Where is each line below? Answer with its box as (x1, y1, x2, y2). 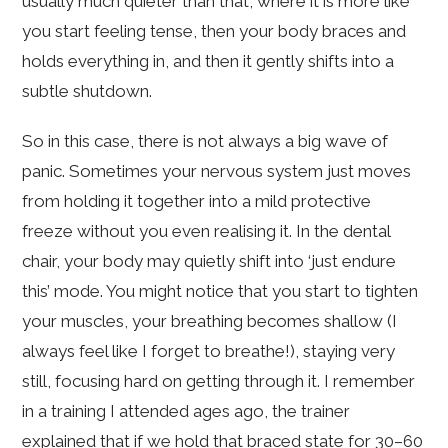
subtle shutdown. (22, 81, 153, 102)
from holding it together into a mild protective (22, 191, 372, 212)
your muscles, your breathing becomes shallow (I (22, 311, 398, 332)
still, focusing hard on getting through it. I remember (22, 371, 416, 392)
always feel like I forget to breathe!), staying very (22, 341, 396, 362)
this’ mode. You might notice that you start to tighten (22, 281, 419, 302)
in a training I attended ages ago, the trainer (22, 401, 351, 422)
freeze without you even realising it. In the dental (22, 221, 391, 242)
